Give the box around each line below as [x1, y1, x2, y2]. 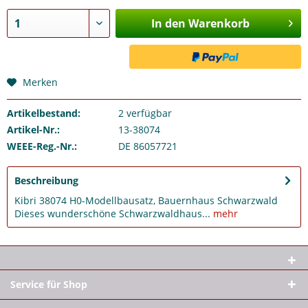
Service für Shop [10, 278, 87, 291]
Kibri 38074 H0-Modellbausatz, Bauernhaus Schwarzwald [14, 194, 278, 207]
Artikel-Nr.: [7, 123, 60, 136]
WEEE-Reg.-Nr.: [7, 140, 77, 153]
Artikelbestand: [7, 107, 80, 120]
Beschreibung [14, 174, 78, 187]
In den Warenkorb [151, 16, 250, 31]
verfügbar [123, 107, 172, 120]
